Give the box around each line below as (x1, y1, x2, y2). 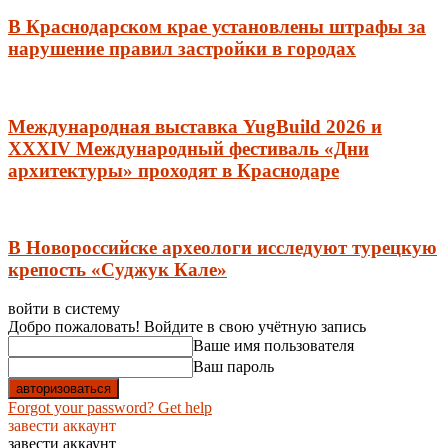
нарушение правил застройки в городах (8, 38, 356, 60)
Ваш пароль (193, 357, 274, 375)
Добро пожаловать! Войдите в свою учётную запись (8, 317, 366, 335)
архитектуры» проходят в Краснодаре (8, 159, 339, 181)
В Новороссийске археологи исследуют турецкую (8, 236, 437, 258)
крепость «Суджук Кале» (8, 258, 227, 280)
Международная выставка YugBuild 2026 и (8, 115, 382, 137)
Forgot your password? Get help (8, 398, 212, 416)
